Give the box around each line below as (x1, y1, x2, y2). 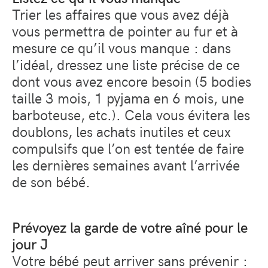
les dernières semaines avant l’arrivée (12, 155, 240, 175)
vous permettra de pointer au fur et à (12, 21, 238, 41)
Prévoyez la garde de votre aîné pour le (12, 217, 248, 237)
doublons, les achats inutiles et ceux (12, 121, 231, 141)
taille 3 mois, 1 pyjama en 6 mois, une (12, 88, 244, 108)
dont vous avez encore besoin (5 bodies (12, 71, 251, 91)
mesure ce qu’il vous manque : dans (12, 38, 231, 57)
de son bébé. (12, 172, 90, 191)
